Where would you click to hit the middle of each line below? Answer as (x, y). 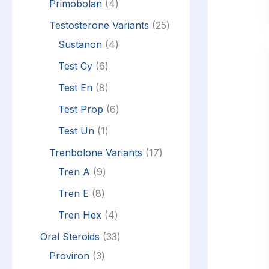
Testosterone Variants (99, 25)
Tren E (74, 193)
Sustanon (80, 44)
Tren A (74, 171)
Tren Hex (80, 215)
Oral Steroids (70, 236)
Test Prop (81, 109)
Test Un (76, 131)
